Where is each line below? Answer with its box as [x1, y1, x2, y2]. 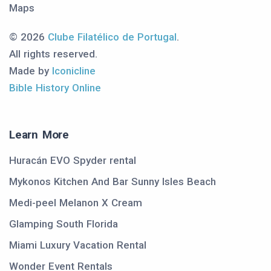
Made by [9, 65, 52, 77]
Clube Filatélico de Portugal [48, 31, 177, 43]
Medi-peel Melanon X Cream [9, 197, 142, 209]
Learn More [9, 128, 69, 142]
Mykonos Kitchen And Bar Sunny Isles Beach [9, 175, 216, 188]
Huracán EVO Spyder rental [9, 154, 136, 166]
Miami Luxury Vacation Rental [9, 239, 146, 251]
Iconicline [52, 65, 96, 77]
